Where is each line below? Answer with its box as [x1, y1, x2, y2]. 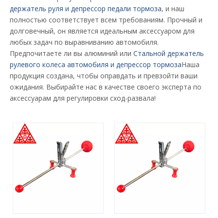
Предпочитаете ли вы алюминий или [10, 49, 133, 58]
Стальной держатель [133, 49, 204, 58]
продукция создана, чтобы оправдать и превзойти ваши [10, 71, 198, 80]
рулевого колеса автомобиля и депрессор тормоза [10, 60, 182, 69]
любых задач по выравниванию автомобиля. [10, 37, 159, 47]
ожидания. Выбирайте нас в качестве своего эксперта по [10, 82, 201, 91]
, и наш [162, 4, 184, 13]
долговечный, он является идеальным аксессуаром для [10, 26, 195, 36]
